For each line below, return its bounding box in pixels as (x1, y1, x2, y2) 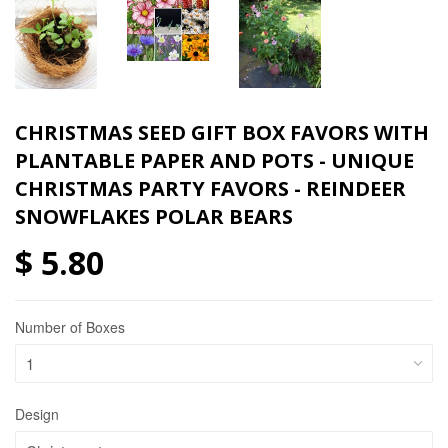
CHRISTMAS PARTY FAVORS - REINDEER (15, 174, 406, 202)
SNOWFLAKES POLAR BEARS (15, 202, 293, 230)
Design (15, 403, 59, 424)
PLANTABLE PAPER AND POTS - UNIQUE (15, 146, 414, 174)
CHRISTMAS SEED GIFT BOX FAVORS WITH (15, 118, 429, 146)
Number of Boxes (15, 316, 125, 337)
